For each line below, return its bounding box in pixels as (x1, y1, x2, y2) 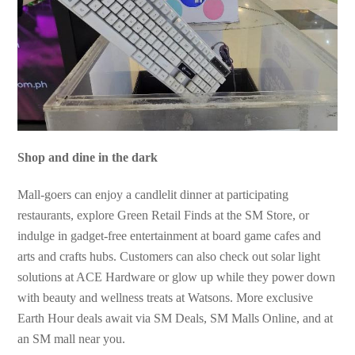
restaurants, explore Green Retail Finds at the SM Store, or (17, 208, 310, 222)
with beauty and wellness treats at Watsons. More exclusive (17, 290, 314, 304)
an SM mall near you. (17, 331, 126, 345)
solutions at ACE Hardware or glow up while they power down (17, 269, 336, 284)
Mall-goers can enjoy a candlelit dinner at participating (17, 187, 289, 201)
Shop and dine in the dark (17, 151, 158, 165)
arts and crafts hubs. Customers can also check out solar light (17, 249, 321, 263)
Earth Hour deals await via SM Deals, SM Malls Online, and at (17, 311, 334, 325)
